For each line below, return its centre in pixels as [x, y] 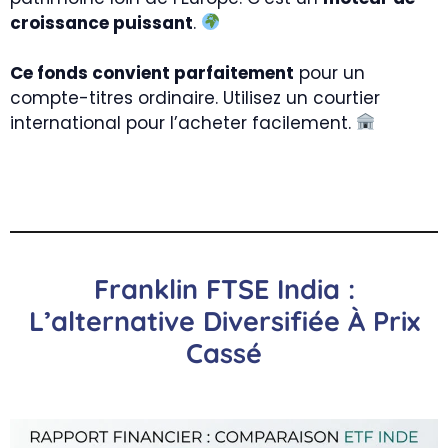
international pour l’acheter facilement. [183, 122]
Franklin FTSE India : [224, 289]
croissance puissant [101, 22]
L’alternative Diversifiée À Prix [224, 321]
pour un [329, 72]
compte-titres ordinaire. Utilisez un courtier [195, 97]
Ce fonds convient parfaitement [152, 72]
